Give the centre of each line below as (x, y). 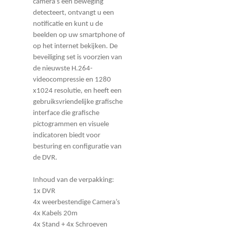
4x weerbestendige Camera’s (77, 202)
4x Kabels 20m (55, 213)
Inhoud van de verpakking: (73, 180)
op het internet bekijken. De (75, 46)
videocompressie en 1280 (72, 80)
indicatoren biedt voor (67, 135)
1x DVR (44, 191)
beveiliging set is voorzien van (78, 57)
